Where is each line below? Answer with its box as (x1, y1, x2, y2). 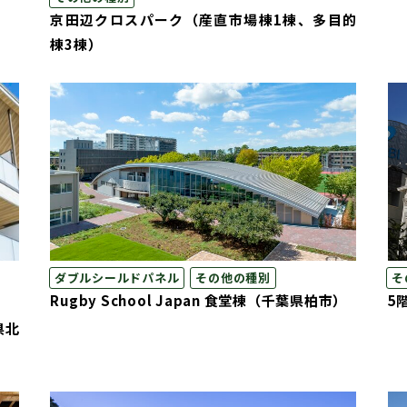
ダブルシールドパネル (54, 268, 180, 286)
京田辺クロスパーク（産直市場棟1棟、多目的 (50, 10, 357, 29)
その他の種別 (195, 268, 271, 286)
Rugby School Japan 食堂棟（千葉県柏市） (50, 291, 348, 310)
